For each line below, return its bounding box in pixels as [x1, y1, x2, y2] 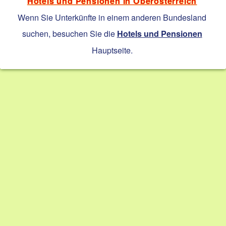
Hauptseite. [91, 44, 133, 56]
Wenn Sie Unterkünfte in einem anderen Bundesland [18, 11, 207, 24]
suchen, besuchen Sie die [22, 27, 117, 40]
